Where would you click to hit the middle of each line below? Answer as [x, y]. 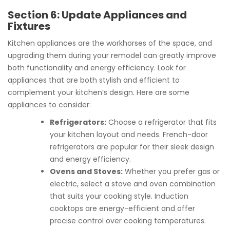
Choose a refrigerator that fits [161, 122]
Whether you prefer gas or [171, 171]
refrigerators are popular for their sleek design [132, 147]
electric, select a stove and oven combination [133, 184]
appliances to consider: [49, 105]
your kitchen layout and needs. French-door [129, 135]
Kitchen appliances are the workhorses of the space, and [110, 43]
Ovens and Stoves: [86, 171]
